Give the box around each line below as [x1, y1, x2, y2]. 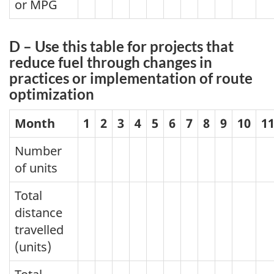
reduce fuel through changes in [9, 53, 212, 72]
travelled [15, 221, 64, 238]
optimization [9, 85, 94, 103]
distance [15, 204, 62, 221]
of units [15, 159, 57, 176]
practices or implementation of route [9, 69, 253, 87]
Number [15, 142, 62, 159]
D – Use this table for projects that [9, 37, 234, 56]
